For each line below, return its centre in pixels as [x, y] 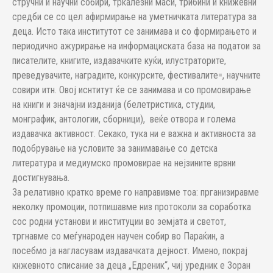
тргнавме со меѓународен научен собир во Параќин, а [118, 236]
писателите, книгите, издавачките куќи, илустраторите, [119, 61]
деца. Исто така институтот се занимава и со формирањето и [134, 31]
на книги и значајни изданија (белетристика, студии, [114, 105]
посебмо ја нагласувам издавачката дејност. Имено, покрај [130, 251]
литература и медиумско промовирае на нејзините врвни [124, 163]
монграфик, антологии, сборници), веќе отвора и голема [124, 119]
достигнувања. [41, 178]
